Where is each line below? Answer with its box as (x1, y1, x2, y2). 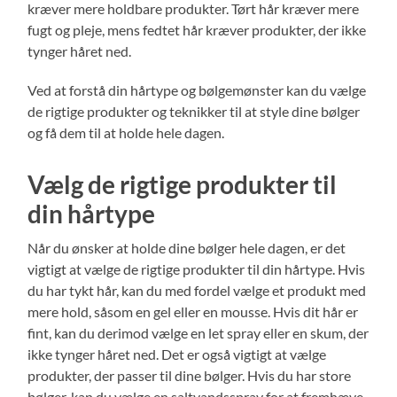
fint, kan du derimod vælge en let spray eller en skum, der (27, 323, 370, 341)
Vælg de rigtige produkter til (27, 168, 338, 199)
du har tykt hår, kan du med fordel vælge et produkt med (27, 281, 367, 299)
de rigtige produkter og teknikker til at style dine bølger (27, 102, 361, 120)
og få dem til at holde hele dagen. (27, 123, 225, 141)
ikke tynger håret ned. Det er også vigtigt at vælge (27, 345, 327, 362)
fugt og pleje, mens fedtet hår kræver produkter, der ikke (27, 20, 367, 38)
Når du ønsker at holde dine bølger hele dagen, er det (27, 238, 346, 256)
